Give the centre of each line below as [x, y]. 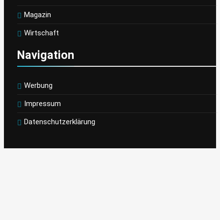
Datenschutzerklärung [60, 122]
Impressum [42, 103]
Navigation [46, 55]
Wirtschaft [41, 33]
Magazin [38, 14]
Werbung [38, 85]
